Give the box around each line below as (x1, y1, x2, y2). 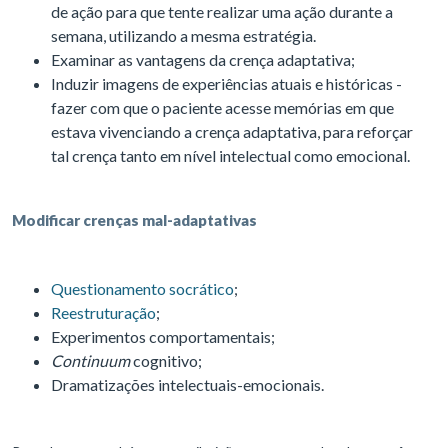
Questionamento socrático (51, 279, 234, 299)
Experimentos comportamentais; (51, 327, 278, 347)
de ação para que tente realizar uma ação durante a (51, 2, 393, 22)
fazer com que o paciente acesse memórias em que (51, 98, 394, 118)
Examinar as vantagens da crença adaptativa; (51, 50, 358, 70)
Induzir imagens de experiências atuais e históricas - (51, 74, 402, 94)
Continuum (51, 351, 130, 371)
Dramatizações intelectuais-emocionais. (51, 375, 327, 395)
